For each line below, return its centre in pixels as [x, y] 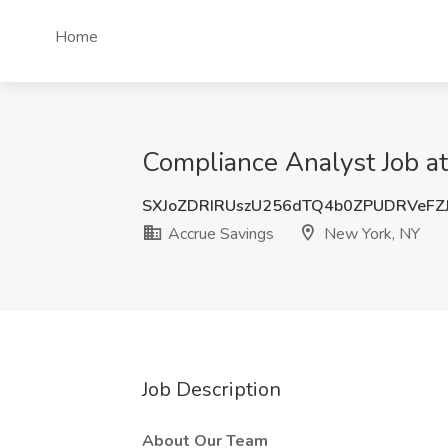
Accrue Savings [219, 234]
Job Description [211, 389]
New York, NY [370, 234]
